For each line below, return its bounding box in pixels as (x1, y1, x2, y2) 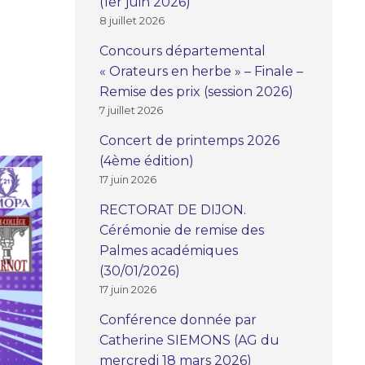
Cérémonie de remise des (99, 222, 264, 238)
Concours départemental (99, 42, 266, 59)
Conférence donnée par (99, 311, 257, 328)
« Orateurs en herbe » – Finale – (99, 63, 303, 79)
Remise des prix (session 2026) (99, 83, 293, 99)
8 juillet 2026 (99, 13, 165, 27)
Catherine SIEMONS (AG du (99, 332, 279, 348)
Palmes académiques (99, 242, 238, 258)
